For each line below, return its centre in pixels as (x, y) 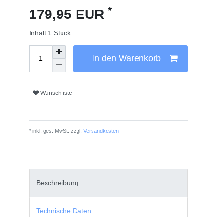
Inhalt (38, 33)
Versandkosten (100, 131)
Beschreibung (57, 183)
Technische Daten (63, 211)
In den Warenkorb (127, 58)
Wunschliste (56, 93)
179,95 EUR (68, 14)
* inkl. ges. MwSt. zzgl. (55, 131)
